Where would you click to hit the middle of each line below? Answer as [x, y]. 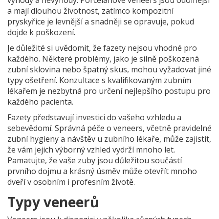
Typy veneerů [53, 202]
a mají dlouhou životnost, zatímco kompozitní [90, 11]
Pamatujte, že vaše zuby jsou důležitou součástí [95, 161]
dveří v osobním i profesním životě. [71, 182]
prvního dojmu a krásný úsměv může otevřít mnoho [102, 171]
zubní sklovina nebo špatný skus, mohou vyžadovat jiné [109, 70]
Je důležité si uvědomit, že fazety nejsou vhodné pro [102, 48]
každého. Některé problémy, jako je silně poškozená [103, 59]
